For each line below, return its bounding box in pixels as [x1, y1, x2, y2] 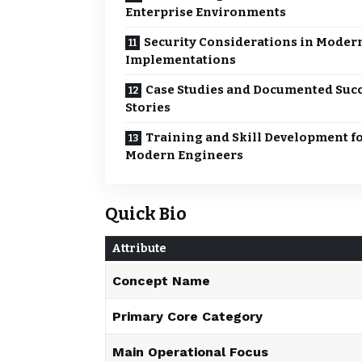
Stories [125, 100, 170, 116]
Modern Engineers [125, 148, 243, 163]
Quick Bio [105, 204, 187, 225]
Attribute [112, 241, 166, 255]
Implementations [125, 53, 236, 68]
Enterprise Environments [125, 5, 286, 20]
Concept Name [112, 272, 210, 288]
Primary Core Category [112, 308, 263, 324]
